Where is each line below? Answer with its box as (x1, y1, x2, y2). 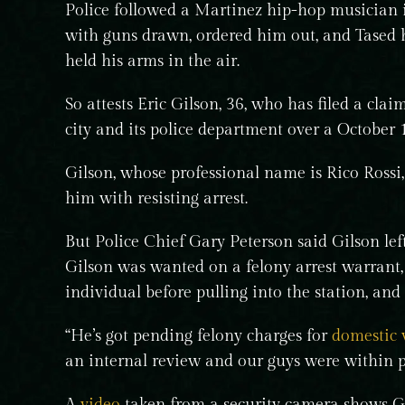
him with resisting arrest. (65, 189, 248, 208)
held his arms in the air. (65, 52, 240, 71)
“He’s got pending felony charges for (65, 326, 332, 345)
